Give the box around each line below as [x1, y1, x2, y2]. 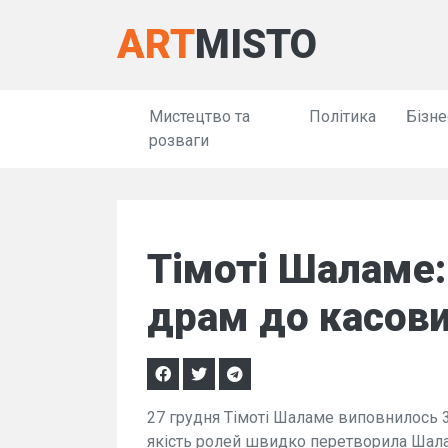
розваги [149, 131, 209, 150]
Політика [309, 107, 377, 126]
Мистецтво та [149, 107, 250, 126]
